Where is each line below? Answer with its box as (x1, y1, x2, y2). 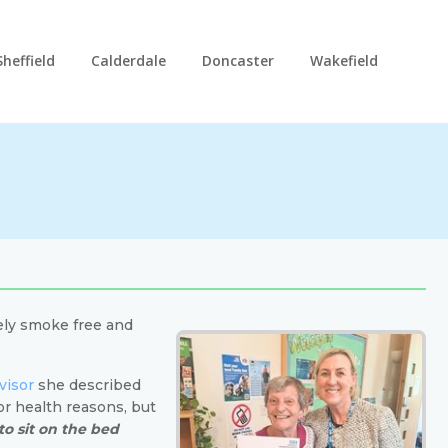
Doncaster (201, 51, 274, 71)
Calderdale (90, 51, 166, 71)
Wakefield (309, 51, 378, 71)
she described (34, 375, 141, 394)
